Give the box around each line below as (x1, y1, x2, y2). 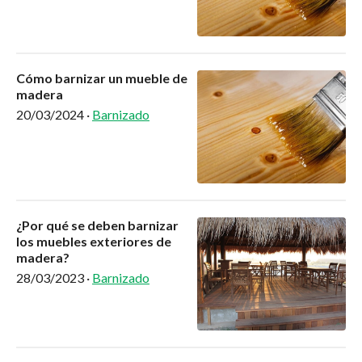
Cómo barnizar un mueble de (16, 70, 187, 86)
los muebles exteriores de (16, 234, 171, 250)
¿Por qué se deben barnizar (16, 217, 179, 234)
